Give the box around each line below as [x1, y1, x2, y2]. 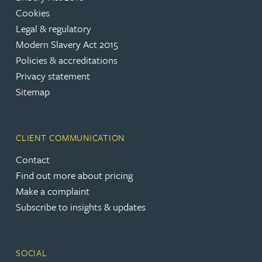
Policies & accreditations [16, 52, 118, 67]
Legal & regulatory [16, 20, 91, 36]
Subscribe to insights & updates [16, 199, 146, 214]
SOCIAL [16, 246, 47, 259]
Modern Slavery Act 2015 [16, 36, 118, 51]
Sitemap [16, 84, 50, 99]
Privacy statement [16, 68, 90, 83]
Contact [16, 152, 50, 167]
